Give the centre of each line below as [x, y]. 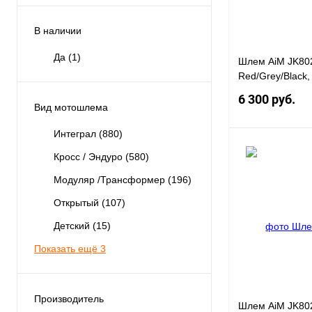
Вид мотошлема [71, 108]
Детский [73, 226]
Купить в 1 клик [276, 193]
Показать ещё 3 [70, 249]
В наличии [58, 31]
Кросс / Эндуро [89, 157]
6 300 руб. [267, 99]
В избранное [269, 231]
